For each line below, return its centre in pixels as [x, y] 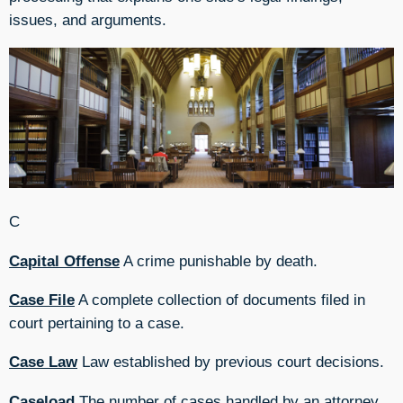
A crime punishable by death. [219, 260]
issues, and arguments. [88, 20]
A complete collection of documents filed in [220, 299]
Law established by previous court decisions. [231, 362]
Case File [42, 299]
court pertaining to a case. [97, 322]
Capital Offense [64, 260]
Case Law [43, 362]
